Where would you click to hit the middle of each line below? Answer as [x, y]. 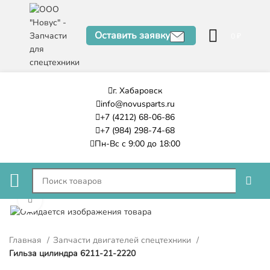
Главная [27, 240]
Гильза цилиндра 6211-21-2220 [72, 253]
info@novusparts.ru [137, 104]
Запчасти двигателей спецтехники [123, 240]
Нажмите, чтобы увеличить [92, 200]
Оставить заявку [132, 36]
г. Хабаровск [137, 91]
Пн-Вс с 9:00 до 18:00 [137, 144]
